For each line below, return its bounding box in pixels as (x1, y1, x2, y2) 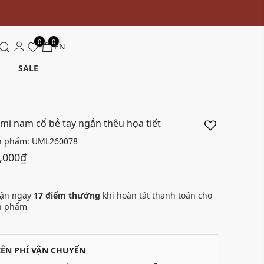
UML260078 (32, 136, 78, 147)
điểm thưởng (43, 190, 100, 201)
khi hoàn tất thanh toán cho (100, 190, 212, 201)
